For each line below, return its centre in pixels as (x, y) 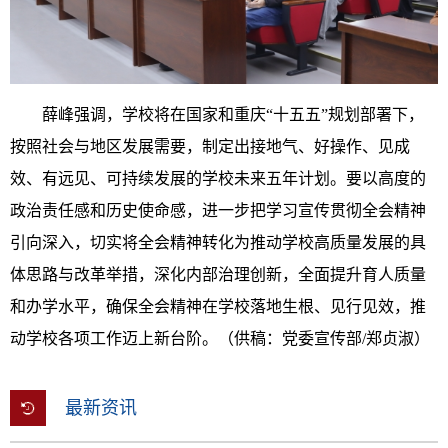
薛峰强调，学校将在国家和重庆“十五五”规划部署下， (233, 114)
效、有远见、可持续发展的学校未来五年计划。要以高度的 (218, 178)
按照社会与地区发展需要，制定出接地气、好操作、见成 (210, 146)
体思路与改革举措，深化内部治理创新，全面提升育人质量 (218, 274)
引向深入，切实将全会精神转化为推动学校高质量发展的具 (218, 242)
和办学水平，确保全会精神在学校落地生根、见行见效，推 (218, 306)
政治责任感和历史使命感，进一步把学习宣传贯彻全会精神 (218, 210)
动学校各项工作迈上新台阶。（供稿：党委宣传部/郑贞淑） (220, 338)
